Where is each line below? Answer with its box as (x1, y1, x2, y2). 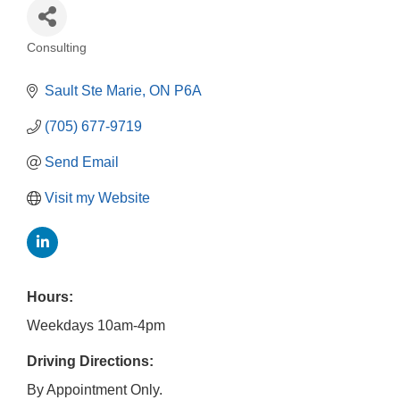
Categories (26, 51, 131, 73)
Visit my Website (45, 190, 150, 206)
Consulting (27, 41, 87, 55)
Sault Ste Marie (45, 83, 142, 99)
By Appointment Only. (27, 382, 162, 398)
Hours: (27, 289, 73, 305)
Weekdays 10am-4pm (27, 318, 165, 334)
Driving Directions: (27, 354, 154, 370)
